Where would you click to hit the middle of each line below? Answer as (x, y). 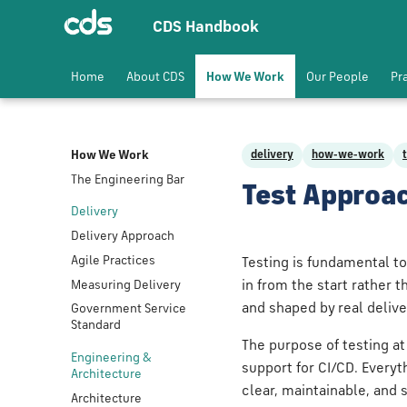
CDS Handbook (206, 27)
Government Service (129, 309)
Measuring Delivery (126, 285)
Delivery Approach (123, 236)
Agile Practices (113, 260)
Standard (96, 326)
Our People (338, 77)
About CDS (155, 77)
